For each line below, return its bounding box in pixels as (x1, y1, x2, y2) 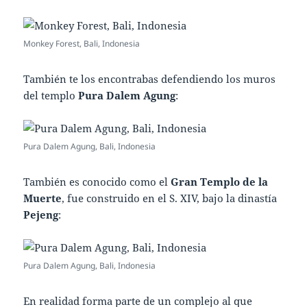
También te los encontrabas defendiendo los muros (23, 71, 276, 86)
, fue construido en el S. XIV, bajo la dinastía (62, 191, 278, 205)
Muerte (23, 191, 62, 205)
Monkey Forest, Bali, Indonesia (23, 37, 140, 49)
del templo (23, 88, 79, 102)
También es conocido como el (23, 174, 171, 188)
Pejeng (23, 207, 59, 221)
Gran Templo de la (171, 174, 269, 188)
